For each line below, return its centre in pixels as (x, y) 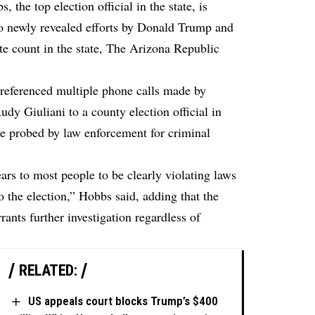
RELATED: (48, 271)
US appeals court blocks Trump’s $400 (123, 301)
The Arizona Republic (163, 48)
